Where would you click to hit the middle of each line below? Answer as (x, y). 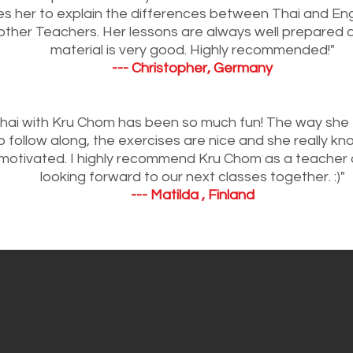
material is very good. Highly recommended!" (192, 50)
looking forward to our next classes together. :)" (192, 176)
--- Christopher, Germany (192, 68)
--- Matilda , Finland (192, 195)
